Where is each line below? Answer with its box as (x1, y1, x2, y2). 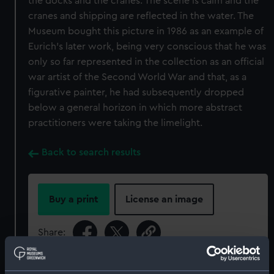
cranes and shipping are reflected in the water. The (28, 11, 254, 21)
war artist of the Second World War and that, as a (28, 72, 247, 82)
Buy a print (49, 194, 99, 204)
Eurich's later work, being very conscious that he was (28, 42, 267, 51)
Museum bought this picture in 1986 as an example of (28, 26, 264, 36)
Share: (38, 228, 66, 237)
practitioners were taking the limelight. (28, 118, 203, 128)
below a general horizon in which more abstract (28, 103, 243, 113)
